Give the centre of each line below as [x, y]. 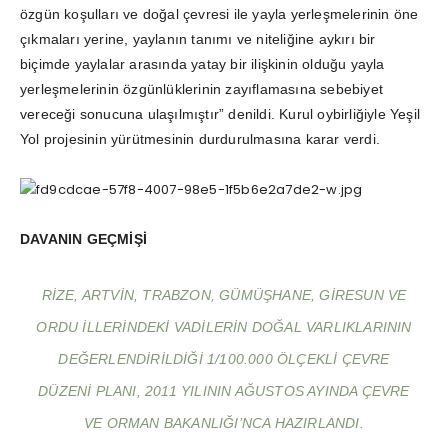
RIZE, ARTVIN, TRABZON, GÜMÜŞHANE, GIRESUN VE [224, 294]
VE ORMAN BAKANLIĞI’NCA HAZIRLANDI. [224, 422]
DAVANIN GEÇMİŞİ [83, 238]
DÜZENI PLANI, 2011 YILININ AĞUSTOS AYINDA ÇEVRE [224, 390]
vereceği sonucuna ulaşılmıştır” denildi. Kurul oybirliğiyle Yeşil [220, 113]
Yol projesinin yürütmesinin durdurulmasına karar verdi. [200, 138]
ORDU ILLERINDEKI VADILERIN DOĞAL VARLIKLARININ [224, 326]
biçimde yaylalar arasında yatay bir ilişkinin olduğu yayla [202, 63]
